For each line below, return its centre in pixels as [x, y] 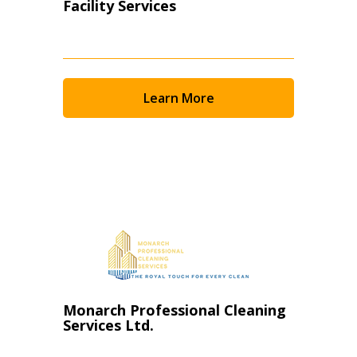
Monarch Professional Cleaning [175, 310]
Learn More [178, 98]
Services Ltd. [108, 325]
